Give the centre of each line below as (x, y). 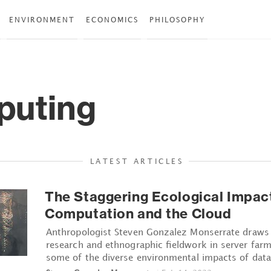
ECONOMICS (112, 20)
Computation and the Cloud (138, 213)
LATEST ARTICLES (137, 161)
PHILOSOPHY (177, 20)
